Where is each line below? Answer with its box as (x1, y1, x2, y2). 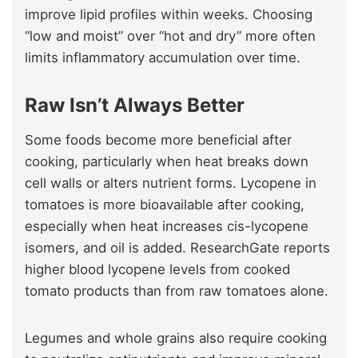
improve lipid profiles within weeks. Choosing (25, 6, 312, 22)
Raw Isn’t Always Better (25, 93, 245, 117)
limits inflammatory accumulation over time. (25, 49, 300, 66)
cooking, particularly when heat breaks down (25, 153, 308, 169)
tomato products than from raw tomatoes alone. (25, 282, 328, 299)
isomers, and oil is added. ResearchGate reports (25, 239, 330, 256)
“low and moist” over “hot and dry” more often (25, 27, 316, 44)
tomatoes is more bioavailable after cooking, (25, 196, 304, 213)
